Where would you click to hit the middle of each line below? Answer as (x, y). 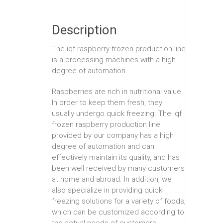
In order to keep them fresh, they (107, 102)
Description (84, 30)
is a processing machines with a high (114, 59)
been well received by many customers (118, 168)
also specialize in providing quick (107, 190)
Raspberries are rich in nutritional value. (117, 91)
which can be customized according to (118, 212)
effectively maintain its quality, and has (116, 157)
